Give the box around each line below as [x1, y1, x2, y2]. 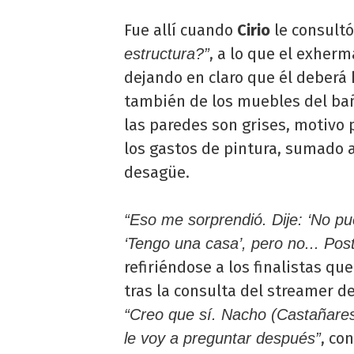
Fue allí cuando [124, 21, 233, 40]
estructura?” [124, 45, 209, 62]
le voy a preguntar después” [124, 330, 321, 347]
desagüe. [124, 163, 190, 182]
